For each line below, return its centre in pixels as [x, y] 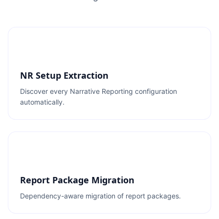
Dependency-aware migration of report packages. [100, 196]
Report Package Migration [77, 180]
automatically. [42, 102]
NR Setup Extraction [64, 75]
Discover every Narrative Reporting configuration [99, 91]
